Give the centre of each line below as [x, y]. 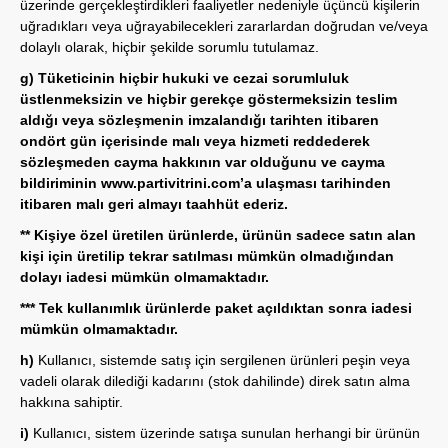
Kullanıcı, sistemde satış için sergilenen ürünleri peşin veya [222, 360]
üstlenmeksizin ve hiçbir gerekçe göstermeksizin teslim [208, 99]
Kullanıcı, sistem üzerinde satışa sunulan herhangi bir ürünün [224, 433]
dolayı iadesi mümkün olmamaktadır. [144, 277]
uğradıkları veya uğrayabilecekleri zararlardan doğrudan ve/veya [224, 26]
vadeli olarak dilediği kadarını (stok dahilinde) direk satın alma [215, 381]
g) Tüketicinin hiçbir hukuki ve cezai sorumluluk [184, 78]
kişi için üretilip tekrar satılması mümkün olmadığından [207, 256]
